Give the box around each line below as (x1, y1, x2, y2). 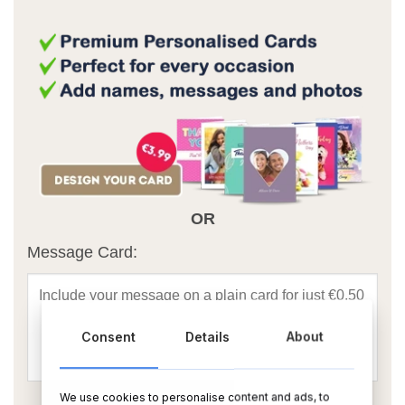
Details (184, 328, 230, 344)
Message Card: (27, 242, 137, 261)
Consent (81, 328, 137, 344)
